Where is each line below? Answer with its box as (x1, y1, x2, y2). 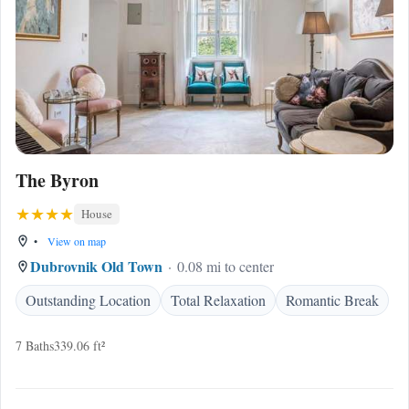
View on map (45, 234, 106, 248)
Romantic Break (286, 290, 379, 309)
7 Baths (16, 337, 54, 354)
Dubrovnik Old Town (30, 256, 163, 277)
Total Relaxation (171, 290, 266, 309)
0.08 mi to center (177, 257, 274, 276)
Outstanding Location (26, 290, 151, 309)
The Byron (16, 167, 99, 194)
